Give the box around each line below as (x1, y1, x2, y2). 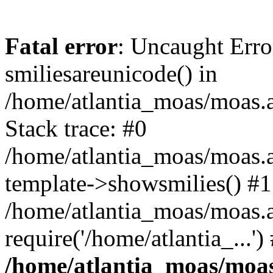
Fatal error (5, 33, 118, 59)
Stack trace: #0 (5, 115, 147, 141)
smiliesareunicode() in (5, 60, 218, 87)
